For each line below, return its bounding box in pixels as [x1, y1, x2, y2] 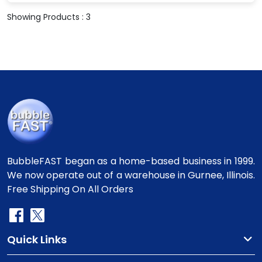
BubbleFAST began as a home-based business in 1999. [7, 154, 255, 168]
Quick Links [7, 232, 67, 247]
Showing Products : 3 [7, 11, 91, 23]
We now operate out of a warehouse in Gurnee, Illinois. [7, 168, 255, 182]
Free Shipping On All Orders [7, 182, 133, 196]
